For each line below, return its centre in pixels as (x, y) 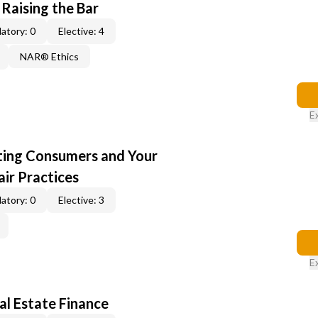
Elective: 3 (81, 200)
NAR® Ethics (49, 56)
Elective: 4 (81, 31)
